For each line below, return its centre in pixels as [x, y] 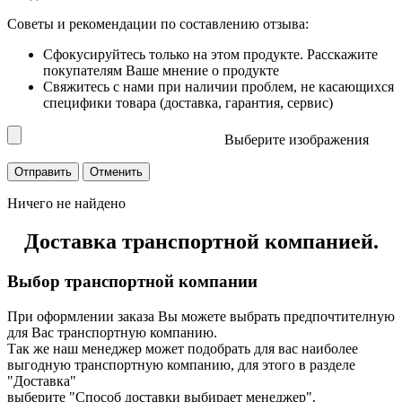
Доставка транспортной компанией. [201, 242]
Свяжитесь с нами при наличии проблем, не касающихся [218, 87]
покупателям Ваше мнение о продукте [161, 71]
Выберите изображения [297, 140]
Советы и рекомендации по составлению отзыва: [158, 24]
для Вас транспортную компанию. [112, 332]
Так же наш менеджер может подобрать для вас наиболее [183, 348]
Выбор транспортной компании [132, 282]
